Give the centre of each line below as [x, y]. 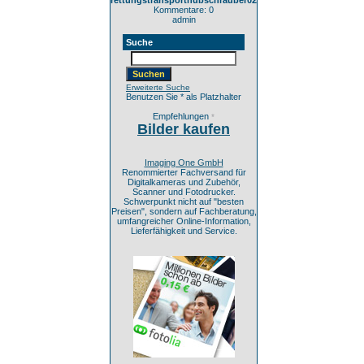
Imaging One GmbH [184, 162]
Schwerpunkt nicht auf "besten [184, 201]
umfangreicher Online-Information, [184, 221]
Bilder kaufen [184, 129]
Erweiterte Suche [158, 87]
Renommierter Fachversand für [184, 172]
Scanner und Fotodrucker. [184, 192]
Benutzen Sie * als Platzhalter [184, 97]
